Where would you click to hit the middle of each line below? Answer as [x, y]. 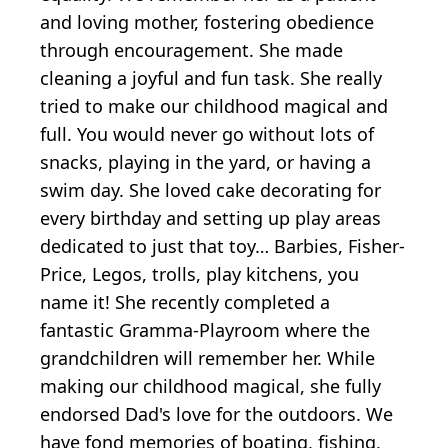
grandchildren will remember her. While [207, 357]
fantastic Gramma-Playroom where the [205, 329]
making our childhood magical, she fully [210, 385]
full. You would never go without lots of [207, 133]
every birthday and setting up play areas [210, 217]
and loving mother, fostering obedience [207, 21]
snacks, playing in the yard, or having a [205, 161]
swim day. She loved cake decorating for [210, 189]
